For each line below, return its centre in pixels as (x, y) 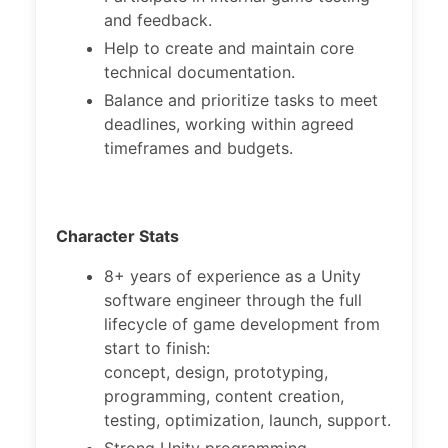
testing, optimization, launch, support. (247, 420)
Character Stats (117, 236)
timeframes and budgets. (198, 148)
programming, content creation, (224, 396)
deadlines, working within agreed (229, 124)
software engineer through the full (233, 300)
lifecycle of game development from (242, 324)
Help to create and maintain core (229, 48)
